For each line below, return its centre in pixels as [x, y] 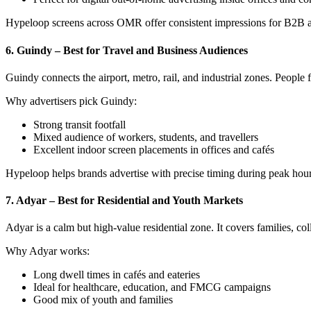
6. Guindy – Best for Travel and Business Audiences [127, 50]
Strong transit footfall [79, 124]
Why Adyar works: [48, 251]
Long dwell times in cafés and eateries [117, 275]
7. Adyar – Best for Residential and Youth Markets [124, 201]
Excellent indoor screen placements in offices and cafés [154, 149]
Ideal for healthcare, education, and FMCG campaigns [152, 287]
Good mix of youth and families [103, 300]
